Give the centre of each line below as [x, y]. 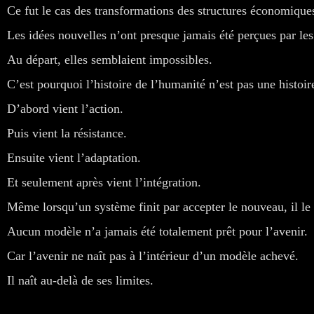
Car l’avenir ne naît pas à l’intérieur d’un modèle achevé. [153, 255]
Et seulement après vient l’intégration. [104, 182]
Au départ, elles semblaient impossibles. [110, 59]
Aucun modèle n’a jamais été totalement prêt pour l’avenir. [157, 231]
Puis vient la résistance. [67, 133]
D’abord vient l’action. [65, 108]
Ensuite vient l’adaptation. [74, 157]
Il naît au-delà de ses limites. [80, 280]
